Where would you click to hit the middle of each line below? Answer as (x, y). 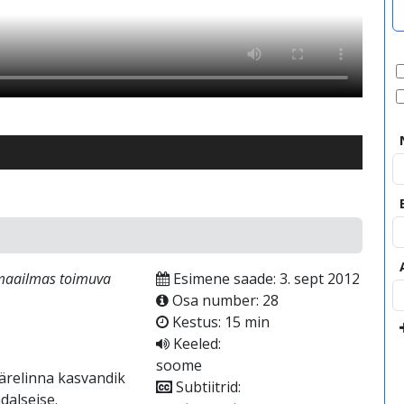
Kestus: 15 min (219, 322)
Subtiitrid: (206, 387)
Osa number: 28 (223, 300)
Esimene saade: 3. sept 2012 (264, 279)
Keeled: (195, 344)
